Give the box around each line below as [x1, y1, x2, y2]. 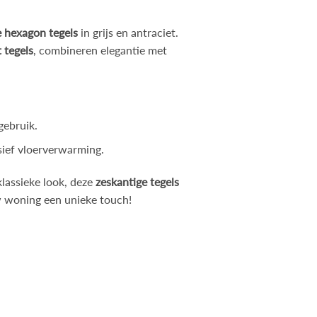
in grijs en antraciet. [78, 25, 179, 40]
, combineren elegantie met [33, 43, 168, 57]
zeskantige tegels [96, 175, 180, 189]
